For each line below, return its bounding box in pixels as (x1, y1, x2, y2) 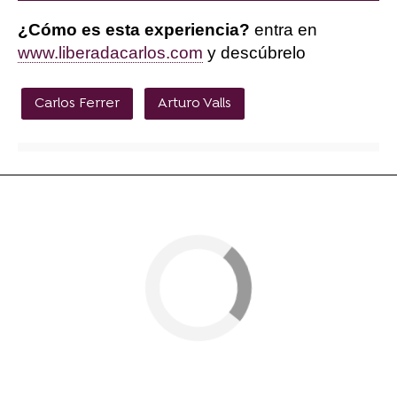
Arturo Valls (158, 94, 231, 113)
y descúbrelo (203, 43, 306, 62)
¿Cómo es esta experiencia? (18, 19, 250, 39)
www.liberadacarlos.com (18, 43, 203, 62)
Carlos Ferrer (35, 94, 120, 113)
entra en (250, 19, 317, 39)
